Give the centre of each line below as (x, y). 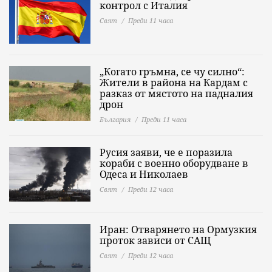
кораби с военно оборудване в (174, 163)
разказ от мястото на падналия (176, 93)
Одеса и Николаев (144, 174)
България (115, 119)
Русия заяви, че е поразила (166, 152)
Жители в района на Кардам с (174, 83)
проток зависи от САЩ (155, 240)
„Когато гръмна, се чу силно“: (172, 72)
